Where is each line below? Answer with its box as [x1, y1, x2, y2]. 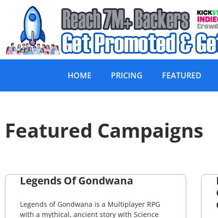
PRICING [111, 70, 143, 81]
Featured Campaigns [5, 117, 203, 144]
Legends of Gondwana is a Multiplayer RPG [20, 200, 160, 209]
